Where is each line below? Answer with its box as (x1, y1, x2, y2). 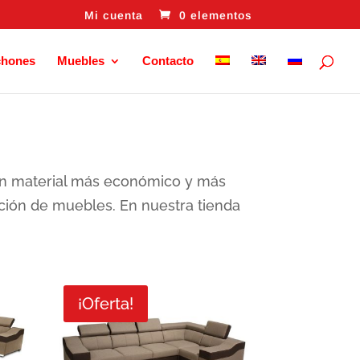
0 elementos (178, 8, 252, 22)
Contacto (142, 54, 194, 67)
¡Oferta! (77, 294, 133, 313)
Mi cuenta (84, 8, 143, 22)
